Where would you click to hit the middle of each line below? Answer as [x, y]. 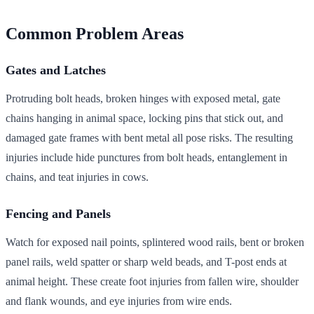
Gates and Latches [56, 70]
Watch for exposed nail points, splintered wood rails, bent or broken [155, 242]
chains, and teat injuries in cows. [77, 177]
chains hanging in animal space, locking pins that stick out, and [144, 118]
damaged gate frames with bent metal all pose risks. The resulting [149, 137]
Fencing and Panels [58, 213]
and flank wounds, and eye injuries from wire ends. [119, 301]
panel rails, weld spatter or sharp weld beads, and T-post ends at [146, 261]
